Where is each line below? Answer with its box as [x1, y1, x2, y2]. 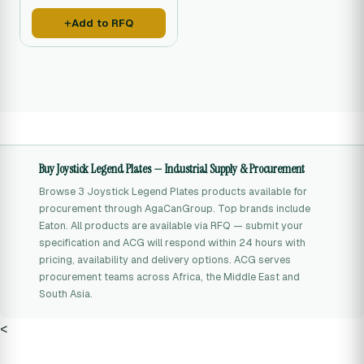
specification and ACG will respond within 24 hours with [39, 236, 305, 249]
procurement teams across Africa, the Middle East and [39, 270, 300, 284]
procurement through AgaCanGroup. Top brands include [39, 201, 310, 215]
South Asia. [39, 287, 93, 301]
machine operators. [32, 11, 120, 24]
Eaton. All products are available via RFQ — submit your [39, 219, 303, 232]
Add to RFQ [71, 16, 134, 30]
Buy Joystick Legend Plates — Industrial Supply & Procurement [39, 161, 305, 177]
